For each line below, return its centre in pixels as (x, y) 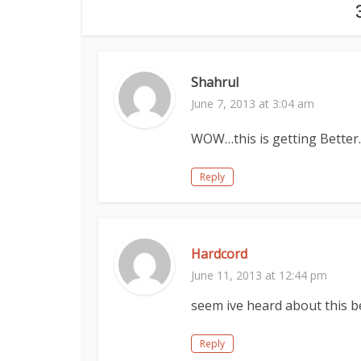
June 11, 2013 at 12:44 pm (259, 275)
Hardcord (219, 254)
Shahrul (215, 82)
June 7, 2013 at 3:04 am (253, 104)
